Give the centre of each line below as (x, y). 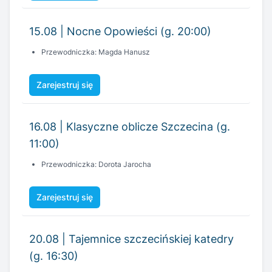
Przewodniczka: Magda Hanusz (96, 52)
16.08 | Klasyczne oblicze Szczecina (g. (130, 127)
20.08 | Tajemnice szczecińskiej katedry (131, 239)
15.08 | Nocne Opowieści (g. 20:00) (120, 32)
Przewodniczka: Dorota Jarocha (96, 165)
